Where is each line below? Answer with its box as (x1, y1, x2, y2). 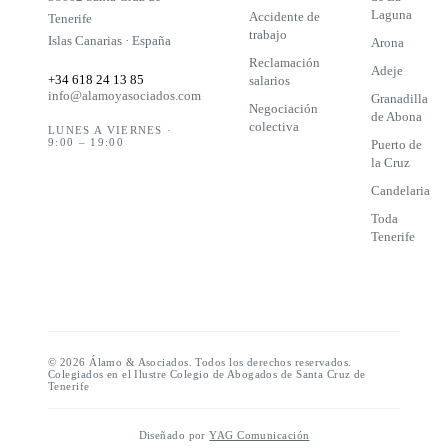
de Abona (371, 108, 422, 124)
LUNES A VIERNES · (48, 123, 173, 136)
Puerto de (371, 136, 422, 152)
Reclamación (249, 54, 320, 70)
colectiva (249, 118, 299, 134)
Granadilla (371, 90, 428, 106)
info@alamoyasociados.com (48, 87, 201, 103)
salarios (249, 72, 290, 88)
